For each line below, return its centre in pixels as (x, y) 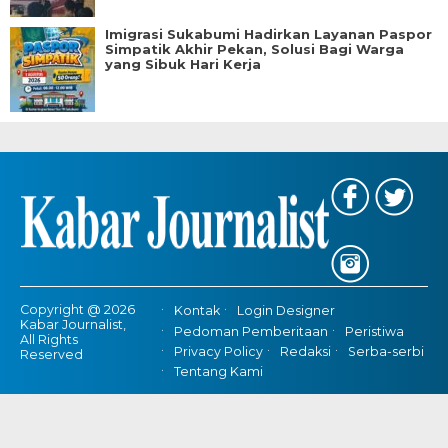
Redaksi (305, 352)
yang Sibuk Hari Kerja (183, 64)
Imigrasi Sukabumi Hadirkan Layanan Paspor (268, 34)
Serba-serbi (385, 352)
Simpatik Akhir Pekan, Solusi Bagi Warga (254, 49)
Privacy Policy (218, 352)
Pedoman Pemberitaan (250, 331)
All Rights (49, 340)
